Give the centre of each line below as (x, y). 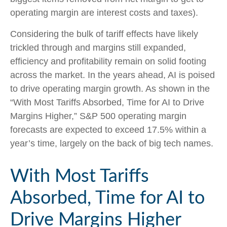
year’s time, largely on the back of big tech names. (112, 144)
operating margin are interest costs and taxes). (104, 13)
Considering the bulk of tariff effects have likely (104, 34)
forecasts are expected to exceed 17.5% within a (108, 130)
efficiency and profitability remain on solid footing (108, 62)
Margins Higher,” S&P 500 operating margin (98, 116)
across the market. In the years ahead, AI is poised (112, 75)
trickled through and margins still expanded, (98, 48)
